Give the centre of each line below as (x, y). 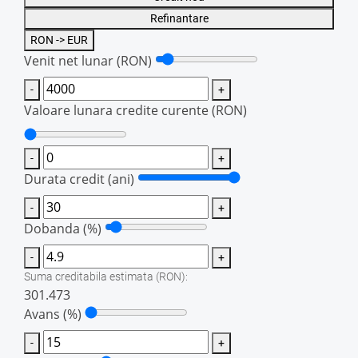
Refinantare (179, 18)
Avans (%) (53, 314)
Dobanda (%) (63, 228)
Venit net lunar (70, 60)
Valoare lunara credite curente (118, 110)
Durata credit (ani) (79, 179)
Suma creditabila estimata (90, 276)
